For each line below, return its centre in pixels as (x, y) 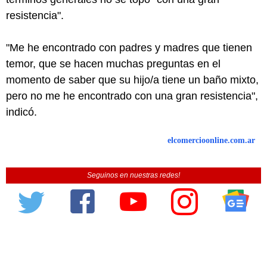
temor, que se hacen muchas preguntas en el (113, 64)
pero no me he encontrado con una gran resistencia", (132, 96)
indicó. (21, 112)
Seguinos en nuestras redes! (133, 176)
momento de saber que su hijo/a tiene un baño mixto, (132, 80)
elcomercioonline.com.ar (211, 141)
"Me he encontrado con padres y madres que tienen (129, 48)
